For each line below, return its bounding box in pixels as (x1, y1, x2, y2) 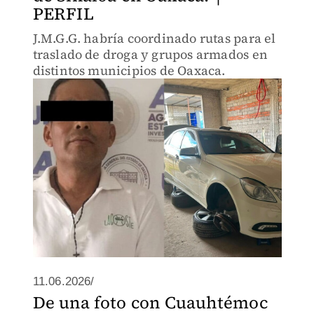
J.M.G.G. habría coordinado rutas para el (32, 29, 276, 47)
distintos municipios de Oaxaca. (32, 62, 226, 79)
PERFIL (32, 2, 94, 25)
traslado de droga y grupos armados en (32, 46, 268, 63)
